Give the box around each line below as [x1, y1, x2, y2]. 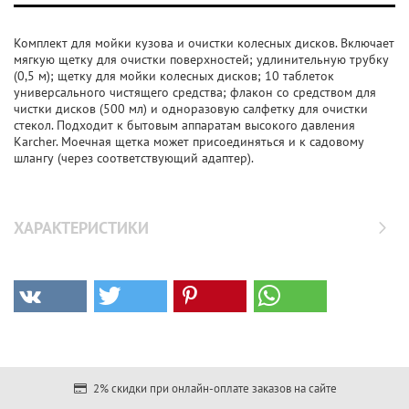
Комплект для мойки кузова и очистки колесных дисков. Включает [14, 35, 394, 51]
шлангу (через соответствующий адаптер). [14, 150, 254, 166]
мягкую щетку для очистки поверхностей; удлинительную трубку [14, 51, 389, 68]
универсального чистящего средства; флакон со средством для [14, 84, 376, 100]
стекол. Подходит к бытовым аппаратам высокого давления [14, 117, 355, 133]
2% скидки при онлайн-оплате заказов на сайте [89, 381, 337, 396]
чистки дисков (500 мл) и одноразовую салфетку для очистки [14, 100, 368, 117]
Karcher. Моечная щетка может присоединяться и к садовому [14, 133, 364, 150]
